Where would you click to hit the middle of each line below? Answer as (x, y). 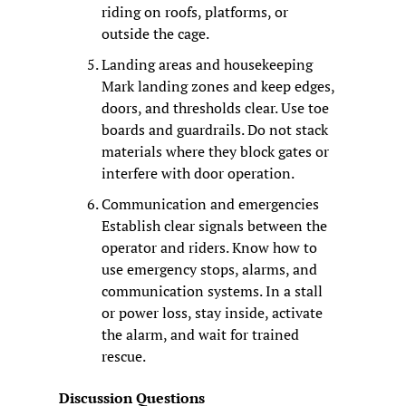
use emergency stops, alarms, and (209, 270)
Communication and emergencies (210, 204)
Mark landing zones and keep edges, (218, 87)
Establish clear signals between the (214, 226)
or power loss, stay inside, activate (212, 313)
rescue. (124, 357)
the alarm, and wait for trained (200, 335)
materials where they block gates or (215, 152)
